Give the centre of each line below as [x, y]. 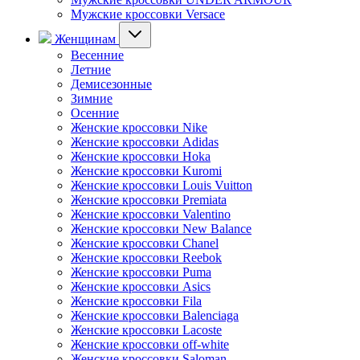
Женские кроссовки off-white [150, 344]
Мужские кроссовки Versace [148, 14]
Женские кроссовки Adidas [145, 142]
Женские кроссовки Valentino [151, 214]
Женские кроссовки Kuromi [146, 171]
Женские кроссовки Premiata [149, 200]
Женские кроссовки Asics [141, 286]
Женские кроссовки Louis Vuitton [162, 185]
